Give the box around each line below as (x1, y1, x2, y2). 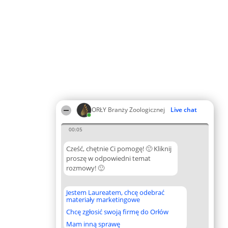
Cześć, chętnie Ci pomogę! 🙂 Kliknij (66, 144, 172, 153)
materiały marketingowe (66, 195, 140, 204)
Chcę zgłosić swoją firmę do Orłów (66, 207, 168, 216)
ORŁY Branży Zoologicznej (92, 105, 165, 114)
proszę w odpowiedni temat (66, 154, 151, 163)
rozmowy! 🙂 (66, 163, 104, 173)
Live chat (170, 105, 197, 114)
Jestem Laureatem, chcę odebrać (66, 188, 164, 197)
